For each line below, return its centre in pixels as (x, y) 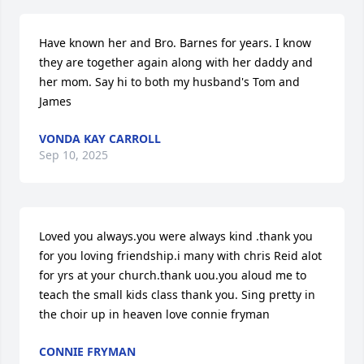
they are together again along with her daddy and (176, 62)
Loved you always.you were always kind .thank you (176, 236)
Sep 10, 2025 (74, 154)
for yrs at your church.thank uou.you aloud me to (173, 275)
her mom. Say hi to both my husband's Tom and (169, 81)
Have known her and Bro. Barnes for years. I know (175, 42)
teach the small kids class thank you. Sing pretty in (177, 294)
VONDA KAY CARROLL (100, 138)
